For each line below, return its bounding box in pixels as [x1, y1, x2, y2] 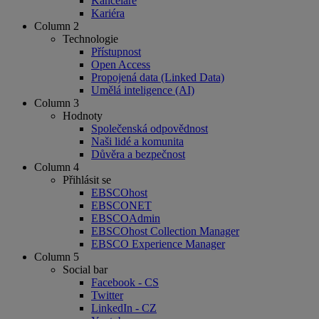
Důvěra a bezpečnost [91, 148, 185, 161]
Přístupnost [91, 46, 141, 58]
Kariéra [91, 7, 125, 20]
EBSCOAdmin [91, 212, 160, 225]
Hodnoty [63, 110, 103, 122]
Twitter [91, 289, 123, 302]
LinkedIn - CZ [91, 302, 157, 315]
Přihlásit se [63, 174, 111, 187]
